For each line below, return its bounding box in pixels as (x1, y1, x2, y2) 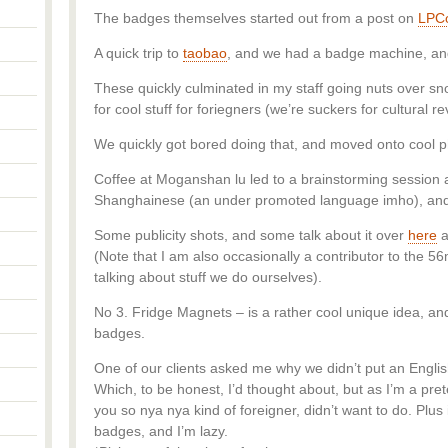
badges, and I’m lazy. (94, 423, 228, 439)
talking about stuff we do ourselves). (94, 269, 322, 285)
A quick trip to (94, 45, 183, 61)
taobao (183, 45, 227, 61)
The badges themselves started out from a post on (94, 10, 418, 26)
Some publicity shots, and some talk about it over (94, 227, 408, 243)
